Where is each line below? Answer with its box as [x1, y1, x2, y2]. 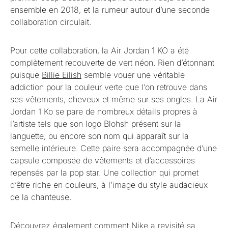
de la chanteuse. [10, 192, 71, 202]
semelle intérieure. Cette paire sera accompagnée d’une [10, 143, 217, 153]
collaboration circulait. [10, 17, 91, 27]
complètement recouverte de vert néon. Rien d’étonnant [10, 58, 214, 68]
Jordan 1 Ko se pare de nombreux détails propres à [10, 106, 197, 117]
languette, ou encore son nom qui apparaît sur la [10, 131, 189, 141]
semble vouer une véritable [81, 70, 185, 80]
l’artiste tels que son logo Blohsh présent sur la [10, 119, 181, 129]
